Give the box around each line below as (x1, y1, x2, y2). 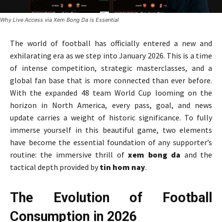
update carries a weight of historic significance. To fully (10, 112, 212, 122)
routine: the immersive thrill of (10, 149, 128, 160)
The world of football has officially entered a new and (10, 38, 212, 48)
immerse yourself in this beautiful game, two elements (10, 124, 212, 135)
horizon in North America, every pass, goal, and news (10, 100, 212, 110)
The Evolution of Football (10, 189, 212, 206)
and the (180, 149, 213, 160)
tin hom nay (100, 162, 145, 172)
